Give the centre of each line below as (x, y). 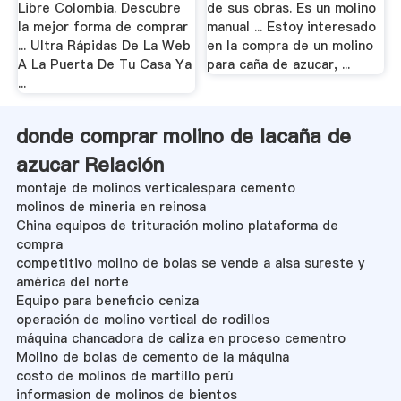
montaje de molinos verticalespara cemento (155, 188)
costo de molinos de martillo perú (124, 375)
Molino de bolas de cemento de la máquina (152, 357)
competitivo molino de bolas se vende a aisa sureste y (190, 263)
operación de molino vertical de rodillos (142, 319)
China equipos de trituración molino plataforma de (177, 225)
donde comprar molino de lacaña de (183, 136)
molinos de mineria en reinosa (111, 206)
